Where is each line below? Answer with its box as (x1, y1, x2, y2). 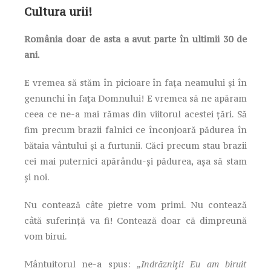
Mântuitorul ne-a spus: (24, 258, 137, 270)
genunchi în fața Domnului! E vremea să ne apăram (24, 92, 247, 104)
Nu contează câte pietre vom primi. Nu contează (24, 198, 247, 211)
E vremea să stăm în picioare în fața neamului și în (24, 76, 247, 88)
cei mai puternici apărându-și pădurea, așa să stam (24, 155, 247, 167)
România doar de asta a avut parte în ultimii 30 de (24, 33, 247, 45)
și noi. (24, 171, 50, 183)
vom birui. (24, 230, 67, 242)
